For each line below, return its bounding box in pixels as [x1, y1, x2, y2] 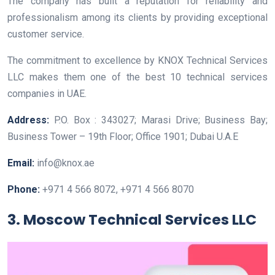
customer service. [7, 28, 84, 41]
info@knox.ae [37, 157, 95, 169]
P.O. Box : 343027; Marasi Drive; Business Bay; [53, 114, 268, 126]
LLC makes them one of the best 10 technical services [7, 71, 268, 83]
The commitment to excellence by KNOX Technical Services [7, 55, 268, 67]
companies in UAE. [7, 88, 87, 100]
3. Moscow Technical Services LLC [7, 209, 257, 230]
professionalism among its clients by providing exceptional [7, 12, 268, 24]
